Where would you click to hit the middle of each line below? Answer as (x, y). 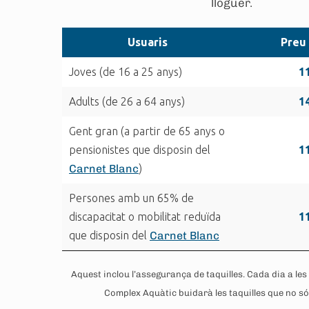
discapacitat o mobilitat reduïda (145, 217)
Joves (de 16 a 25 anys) (126, 72)
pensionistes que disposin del (140, 150)
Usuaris (147, 42)
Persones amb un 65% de (131, 198)
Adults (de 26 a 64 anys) (127, 101)
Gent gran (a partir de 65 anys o (147, 131)
